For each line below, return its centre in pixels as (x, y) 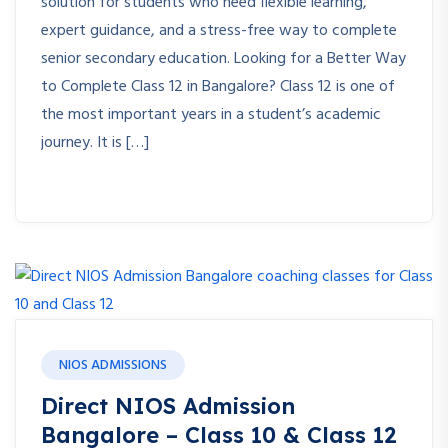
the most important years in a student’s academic (211, 115)
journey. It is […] (95, 143)
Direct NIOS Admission (168, 406)
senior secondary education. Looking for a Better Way (223, 59)
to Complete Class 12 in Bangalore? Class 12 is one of (218, 87)
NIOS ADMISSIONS (113, 366)
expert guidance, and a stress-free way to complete (219, 31)
